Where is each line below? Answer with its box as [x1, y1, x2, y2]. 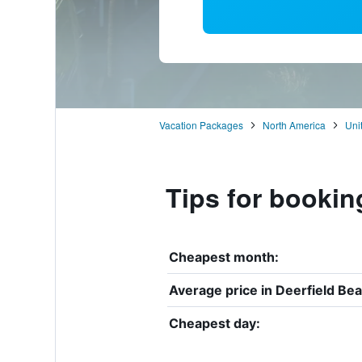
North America [262, 117, 326, 132]
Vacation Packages [158, 117, 243, 132]
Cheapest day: [168, 314, 260, 331]
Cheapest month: [168, 248, 279, 265]
